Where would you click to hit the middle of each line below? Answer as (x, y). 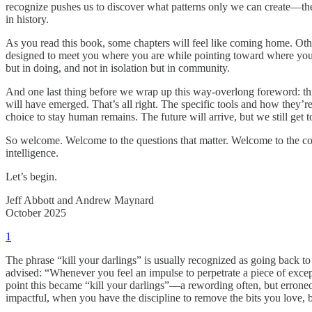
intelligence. (32, 153)
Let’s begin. (31, 177)
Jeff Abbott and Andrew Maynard (80, 201)
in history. (27, 19)
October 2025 (36, 213)
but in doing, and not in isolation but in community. (118, 68)
